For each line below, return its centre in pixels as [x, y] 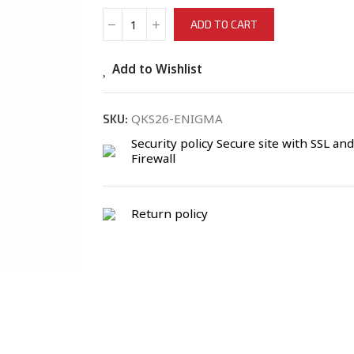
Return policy [169, 213]
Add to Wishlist [157, 68]
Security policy [172, 143]
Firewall [153, 158]
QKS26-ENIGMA [177, 119]
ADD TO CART [224, 24]
